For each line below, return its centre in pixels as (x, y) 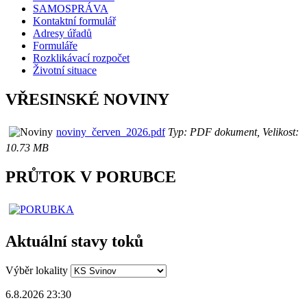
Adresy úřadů (62, 33)
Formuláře (55, 45)
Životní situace (65, 70)
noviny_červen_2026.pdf (111, 132)
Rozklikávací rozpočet (81, 58)
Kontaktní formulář (74, 21)
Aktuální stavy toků (74, 242)
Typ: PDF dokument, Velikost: (232, 132)
